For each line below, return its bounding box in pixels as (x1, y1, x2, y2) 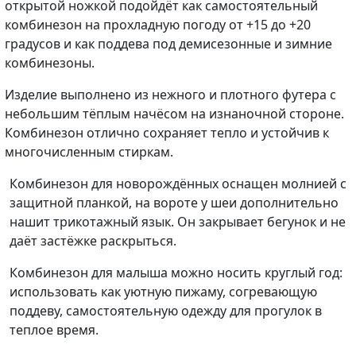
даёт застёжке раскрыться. (10, 231, 176, 250)
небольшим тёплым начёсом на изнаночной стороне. (5, 104, 344, 122)
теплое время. (10, 320, 102, 339)
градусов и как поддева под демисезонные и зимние (5, 34, 332, 52)
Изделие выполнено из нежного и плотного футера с (5, 85, 336, 103)
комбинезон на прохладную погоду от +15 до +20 (5, 15, 311, 33)
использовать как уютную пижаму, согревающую (10, 282, 317, 300)
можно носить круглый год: (168, 263, 342, 281)
